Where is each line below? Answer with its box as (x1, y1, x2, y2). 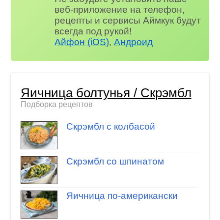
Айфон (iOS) (55, 37, 110, 48)
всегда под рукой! (55, 26, 132, 37)
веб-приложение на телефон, (55, 4, 185, 15)
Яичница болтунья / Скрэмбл (20, 85, 192, 100)
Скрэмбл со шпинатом (66, 156, 164, 166)
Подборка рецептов (20, 100, 93, 109)
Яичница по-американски (66, 191, 178, 201)
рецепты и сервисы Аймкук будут (55, 15, 201, 26)
